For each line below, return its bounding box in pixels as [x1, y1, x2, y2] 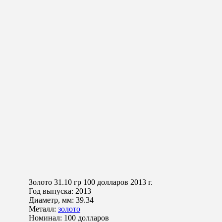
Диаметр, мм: [29, 196, 76, 205]
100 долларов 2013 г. [81, 178, 153, 187]
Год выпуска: [29, 187, 75, 196]
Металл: [29, 205, 58, 214]
